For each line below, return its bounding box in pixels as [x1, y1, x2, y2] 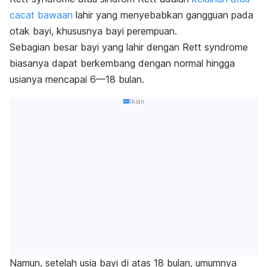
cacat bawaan [10, 8, 73, 21]
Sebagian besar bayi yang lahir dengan [10, 41, 182, 53]
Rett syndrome [182, 41, 248, 53]
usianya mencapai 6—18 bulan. [10, 73, 144, 85]
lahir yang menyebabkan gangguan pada [73, 8, 253, 21]
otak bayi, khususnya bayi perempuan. [10, 24, 177, 37]
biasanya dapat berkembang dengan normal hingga [10, 57, 235, 69]
